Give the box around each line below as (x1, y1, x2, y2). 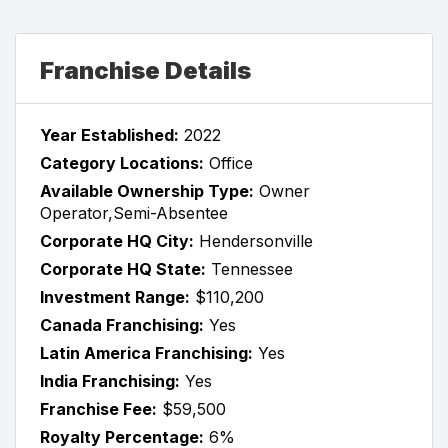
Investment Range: (40, 286, 190, 307)
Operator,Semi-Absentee (40, 202, 228, 223)
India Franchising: (40, 370, 180, 391)
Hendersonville (199, 230, 313, 251)
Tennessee (211, 258, 293, 279)
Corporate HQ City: (40, 230, 194, 251)
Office (209, 152, 253, 173)
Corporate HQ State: (40, 258, 206, 279)
